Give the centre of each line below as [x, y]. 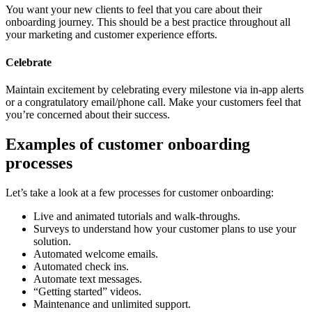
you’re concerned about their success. [88, 114]
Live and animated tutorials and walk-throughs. [137, 216]
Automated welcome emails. [96, 253]
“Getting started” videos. [87, 291]
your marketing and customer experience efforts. [111, 35]
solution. [52, 241]
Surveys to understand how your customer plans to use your [165, 228]
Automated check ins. [81, 266]
